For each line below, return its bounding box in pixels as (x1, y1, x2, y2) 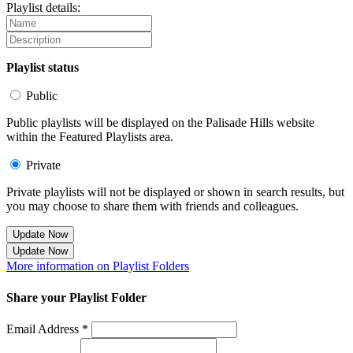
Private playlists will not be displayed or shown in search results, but (6, 185, 344, 199)
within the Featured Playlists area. (6, 130, 173, 144)
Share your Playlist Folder (6, 290, 147, 304)
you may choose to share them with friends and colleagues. (6, 199, 299, 214)
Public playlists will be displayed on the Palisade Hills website (6, 116, 314, 130)
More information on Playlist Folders (6, 259, 189, 273)
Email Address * (6, 321, 88, 336)
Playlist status (6, 61, 79, 75)
